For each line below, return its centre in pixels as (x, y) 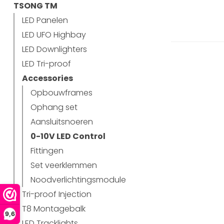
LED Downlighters (54, 49)
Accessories (47, 78)
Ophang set (54, 107)
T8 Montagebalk (54, 209)
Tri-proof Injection (57, 194)
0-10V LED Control (68, 136)
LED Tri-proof (46, 64)
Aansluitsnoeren (62, 122)
